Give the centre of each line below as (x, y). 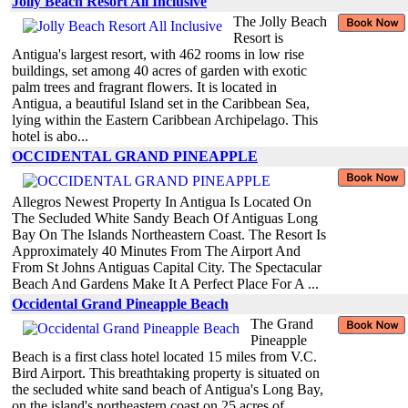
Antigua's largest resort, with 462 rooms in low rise (158, 54)
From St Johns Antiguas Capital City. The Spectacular (167, 267)
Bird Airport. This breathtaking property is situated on (166, 372)
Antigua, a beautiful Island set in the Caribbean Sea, (161, 103)
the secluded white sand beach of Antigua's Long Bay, (168, 389)
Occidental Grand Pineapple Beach (120, 303)
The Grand (282, 323)
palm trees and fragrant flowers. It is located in (144, 87)
